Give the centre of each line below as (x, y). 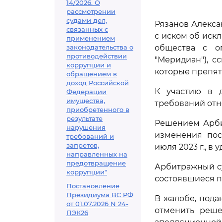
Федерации (86, 92)
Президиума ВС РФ (100, 195)
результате (84, 118)
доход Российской (98, 83)
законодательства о (100, 47)
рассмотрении (91, 11)
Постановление (93, 186)
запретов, (83, 145)
